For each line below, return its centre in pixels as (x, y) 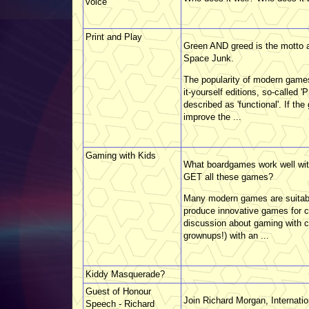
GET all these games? (228, 177)
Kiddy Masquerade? (125, 274)
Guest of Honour (118, 291)
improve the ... (212, 117)
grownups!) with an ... (226, 235)
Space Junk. (209, 58)
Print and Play (114, 37)
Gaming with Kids (121, 155)
